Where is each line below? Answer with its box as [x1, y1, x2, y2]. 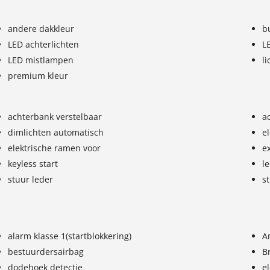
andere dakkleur [8, 22, 75, 34]
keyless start [8, 157, 58, 169]
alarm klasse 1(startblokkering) [8, 230, 132, 242]
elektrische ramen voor [8, 142, 101, 154]
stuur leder [8, 173, 54, 185]
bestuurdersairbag [8, 245, 84, 257]
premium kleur [8, 69, 69, 81]
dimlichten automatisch [8, 126, 104, 138]
